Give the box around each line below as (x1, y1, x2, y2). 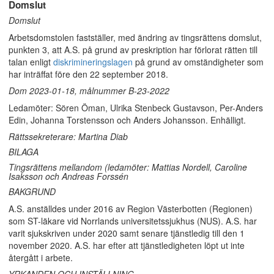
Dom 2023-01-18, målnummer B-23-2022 (9, 84, 169, 97)
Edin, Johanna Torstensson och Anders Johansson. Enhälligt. (9, 114, 246, 126)
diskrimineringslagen (53, 56, 133, 68)
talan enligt (9, 56, 53, 68)
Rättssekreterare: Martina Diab (9, 130, 128, 143)
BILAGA (9, 146, 39, 158)
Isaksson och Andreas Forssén (9, 170, 128, 182)
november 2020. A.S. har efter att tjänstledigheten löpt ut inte (9, 239, 245, 251)
